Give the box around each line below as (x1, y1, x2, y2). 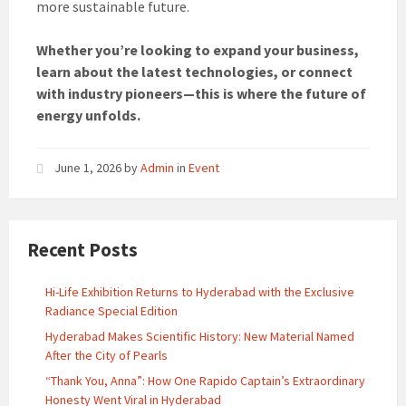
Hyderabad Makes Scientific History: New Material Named (45, 328, 354, 345)
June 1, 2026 (54, 159, 124, 177)
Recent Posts (27, 237, 138, 263)
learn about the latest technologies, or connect (36, 63, 353, 82)
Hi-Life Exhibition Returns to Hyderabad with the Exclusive (45, 284, 354, 301)
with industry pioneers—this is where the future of (36, 84, 366, 103)
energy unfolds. (36, 106, 140, 125)
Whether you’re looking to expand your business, (36, 41, 359, 60)
